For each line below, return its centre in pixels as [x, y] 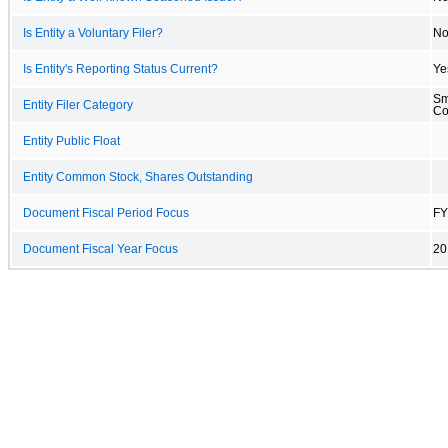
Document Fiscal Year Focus [100, 248]
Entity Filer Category [78, 104]
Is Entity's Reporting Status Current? [120, 68]
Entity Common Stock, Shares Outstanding [138, 176]
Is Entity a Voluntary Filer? [93, 32]
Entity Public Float [71, 140]
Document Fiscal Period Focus [106, 212]
